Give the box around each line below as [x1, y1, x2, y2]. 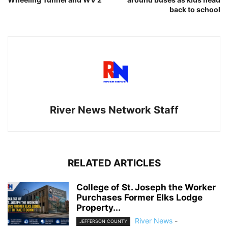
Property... [76, 202, 121, 213]
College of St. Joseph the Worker [76, 182, 216, 192]
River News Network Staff [49, 103, 179, 116]
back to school [169, 5, 220, 14]
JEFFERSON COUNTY [79, 218, 127, 224]
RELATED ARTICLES [67, 157, 161, 169]
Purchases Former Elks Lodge [76, 192, 203, 203]
